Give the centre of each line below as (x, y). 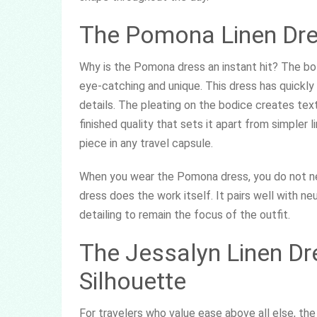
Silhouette (133, 281)
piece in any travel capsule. (146, 143)
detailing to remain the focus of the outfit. (185, 215)
